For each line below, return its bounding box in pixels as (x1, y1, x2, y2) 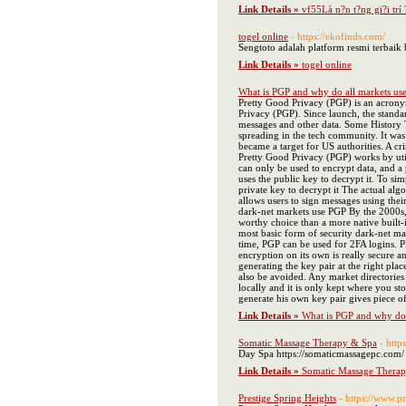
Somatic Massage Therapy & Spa (238, 337, 377, 348)
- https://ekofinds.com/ (291, 31, 385, 42)
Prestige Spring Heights (238, 392, 336, 403)
